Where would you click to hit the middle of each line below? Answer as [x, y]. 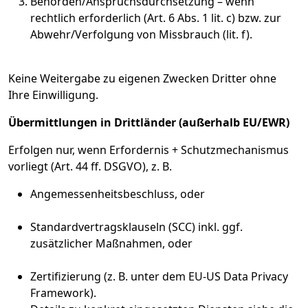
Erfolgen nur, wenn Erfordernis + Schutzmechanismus [148, 150]
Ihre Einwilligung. [53, 95]
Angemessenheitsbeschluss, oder [118, 194]
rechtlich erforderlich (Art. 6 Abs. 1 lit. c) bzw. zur [156, 18]
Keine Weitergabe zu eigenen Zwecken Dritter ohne [142, 78]
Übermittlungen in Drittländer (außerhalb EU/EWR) [149, 122]
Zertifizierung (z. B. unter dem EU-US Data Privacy [159, 276]
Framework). [63, 293]
